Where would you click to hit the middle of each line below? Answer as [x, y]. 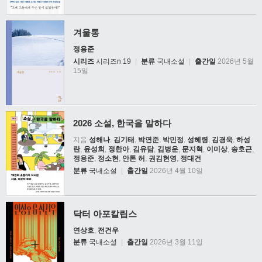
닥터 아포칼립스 [105, 213]
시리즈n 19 [113, 62]
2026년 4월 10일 [175, 170]
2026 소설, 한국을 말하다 [122, 123]
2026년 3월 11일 [175, 242]
